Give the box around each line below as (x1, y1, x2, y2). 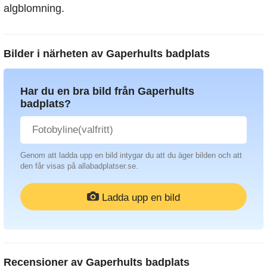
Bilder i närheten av (4, 47, 106, 60)
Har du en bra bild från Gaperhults (20, 85, 194, 97)
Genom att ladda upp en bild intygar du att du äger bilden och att (20, 150, 242, 160)
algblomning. (4, 2, 64, 14)
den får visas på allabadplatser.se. (20, 161, 138, 170)
